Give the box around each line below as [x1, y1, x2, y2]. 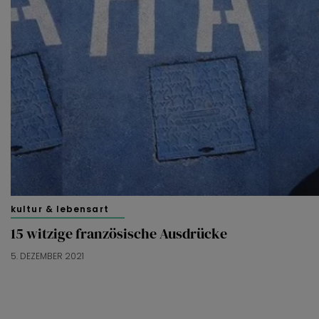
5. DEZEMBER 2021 [11, 250, 84, 263]
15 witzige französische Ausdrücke [11, 224, 227, 244]
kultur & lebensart [11, 203, 109, 216]
